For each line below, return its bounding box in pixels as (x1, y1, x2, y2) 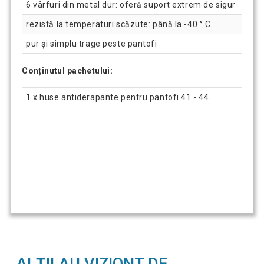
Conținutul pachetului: (22, 65, 113, 75)
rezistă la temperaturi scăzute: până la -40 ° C (26, 19, 211, 29)
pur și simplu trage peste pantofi (26, 38, 157, 48)
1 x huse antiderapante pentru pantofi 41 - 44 (26, 93, 209, 103)
